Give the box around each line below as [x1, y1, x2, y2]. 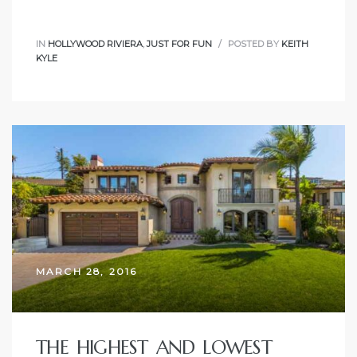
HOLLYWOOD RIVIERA [48, 37, 143, 49]
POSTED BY [226, 37, 281, 49]
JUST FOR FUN [147, 37, 212, 49]
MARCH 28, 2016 [36, 265, 138, 278]
